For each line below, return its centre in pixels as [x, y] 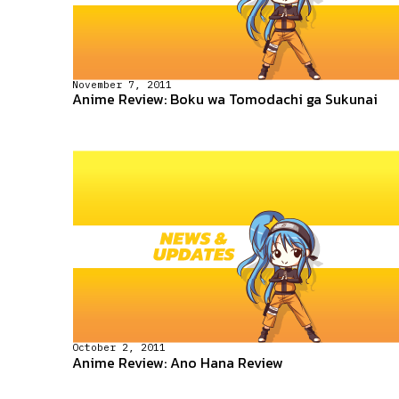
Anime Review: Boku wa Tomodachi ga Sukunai [224, 99]
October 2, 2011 [118, 348]
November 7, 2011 [122, 85]
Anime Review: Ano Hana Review [177, 362]
